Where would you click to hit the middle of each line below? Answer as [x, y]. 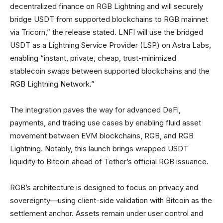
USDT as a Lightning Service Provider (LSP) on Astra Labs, [111, 45]
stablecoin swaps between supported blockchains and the [110, 71]
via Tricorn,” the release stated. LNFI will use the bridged [107, 32]
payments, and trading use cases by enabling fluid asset [106, 123]
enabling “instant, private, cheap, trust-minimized [93, 58]
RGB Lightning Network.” [52, 84]
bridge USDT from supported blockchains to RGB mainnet [109, 19]
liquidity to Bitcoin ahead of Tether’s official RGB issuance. [109, 162]
